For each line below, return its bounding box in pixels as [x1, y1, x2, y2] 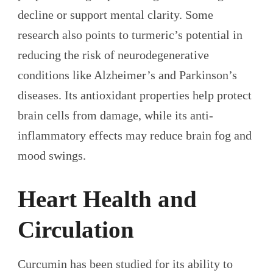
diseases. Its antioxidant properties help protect [18, 88, 252, 102]
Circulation [18, 216, 134, 243]
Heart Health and [18, 185, 197, 212]
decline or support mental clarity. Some [18, 7, 213, 21]
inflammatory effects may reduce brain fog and [18, 128, 252, 142]
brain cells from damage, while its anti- [18, 108, 213, 122]
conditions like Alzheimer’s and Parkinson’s [18, 68, 237, 82]
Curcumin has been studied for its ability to [18, 257, 233, 271]
